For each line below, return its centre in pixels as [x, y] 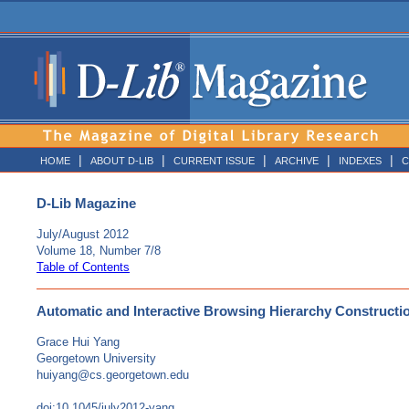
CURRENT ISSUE [214, 161]
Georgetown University [96, 359]
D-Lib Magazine [86, 204]
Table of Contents [83, 267]
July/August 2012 [83, 235]
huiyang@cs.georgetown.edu [113, 375]
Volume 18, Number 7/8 [99, 251]
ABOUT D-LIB [122, 161]
